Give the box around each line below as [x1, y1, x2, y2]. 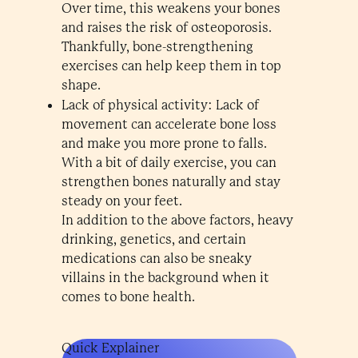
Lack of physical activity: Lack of [61, 97, 259, 113]
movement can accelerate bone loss [61, 117, 276, 132]
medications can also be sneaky [61, 251, 252, 266]
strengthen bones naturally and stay [61, 174, 280, 189]
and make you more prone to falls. [61, 136, 267, 151]
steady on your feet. [61, 193, 182, 209]
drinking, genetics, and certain [61, 232, 246, 247]
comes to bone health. [61, 289, 195, 304]
